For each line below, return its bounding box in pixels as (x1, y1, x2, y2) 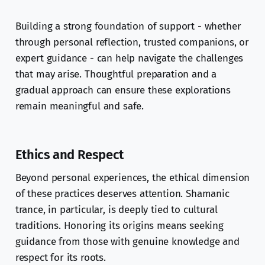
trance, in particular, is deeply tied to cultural (15, 203, 218, 216)
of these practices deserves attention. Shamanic (15, 188, 230, 201)
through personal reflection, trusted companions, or (15, 36, 250, 49)
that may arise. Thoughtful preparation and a (15, 68, 217, 81)
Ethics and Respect (15, 147, 124, 163)
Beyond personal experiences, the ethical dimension (15, 172, 250, 185)
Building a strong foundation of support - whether (15, 20, 241, 33)
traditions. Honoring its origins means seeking (15, 219, 224, 232)
